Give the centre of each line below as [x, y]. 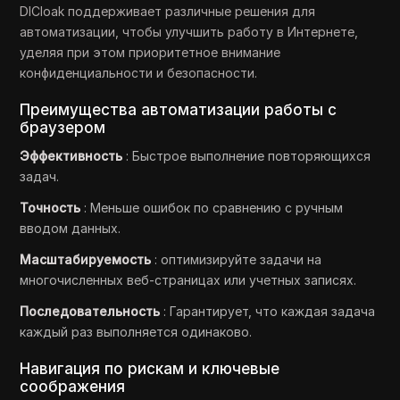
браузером [63, 128]
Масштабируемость [87, 259]
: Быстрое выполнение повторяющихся [249, 156]
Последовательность [92, 311]
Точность [52, 208]
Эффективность [73, 156]
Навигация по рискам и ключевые [150, 369]
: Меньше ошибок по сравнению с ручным [214, 208]
